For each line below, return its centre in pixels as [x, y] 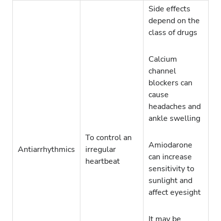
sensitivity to [171, 169]
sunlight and [170, 181]
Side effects [169, 9]
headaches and [175, 107]
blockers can [170, 83]
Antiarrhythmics [46, 150]
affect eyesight [175, 193]
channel [162, 71]
